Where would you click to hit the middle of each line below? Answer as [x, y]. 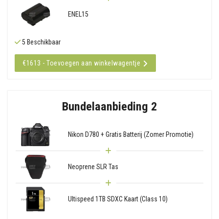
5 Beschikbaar [41, 42]
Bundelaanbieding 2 [109, 106]
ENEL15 [78, 14]
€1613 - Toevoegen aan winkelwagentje [81, 63]
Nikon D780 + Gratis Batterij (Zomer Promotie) [131, 134]
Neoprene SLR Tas [93, 166]
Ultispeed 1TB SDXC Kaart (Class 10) [118, 199]
